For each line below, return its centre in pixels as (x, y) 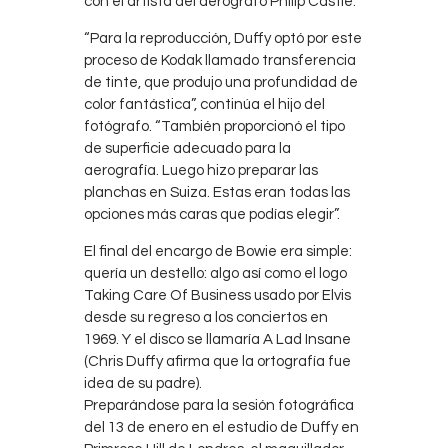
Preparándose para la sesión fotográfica (219, 406)
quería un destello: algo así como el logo (215, 274)
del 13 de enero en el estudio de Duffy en (221, 428)
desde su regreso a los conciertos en (206, 318)
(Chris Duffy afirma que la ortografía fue (217, 362)
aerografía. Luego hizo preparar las (201, 171)
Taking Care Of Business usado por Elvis (217, 296)
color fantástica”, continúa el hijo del (204, 105)
